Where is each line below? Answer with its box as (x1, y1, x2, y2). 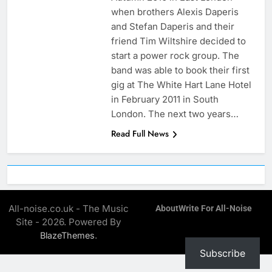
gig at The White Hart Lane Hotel (110, 79, 251, 91)
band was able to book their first (110, 64, 250, 76)
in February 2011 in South (110, 93, 219, 106)
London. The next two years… (110, 108, 239, 120)
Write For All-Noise (178, 203, 252, 214)
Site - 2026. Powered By (16, 216, 121, 228)
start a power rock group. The (110, 50, 239, 62)
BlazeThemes (40, 230, 95, 241)
